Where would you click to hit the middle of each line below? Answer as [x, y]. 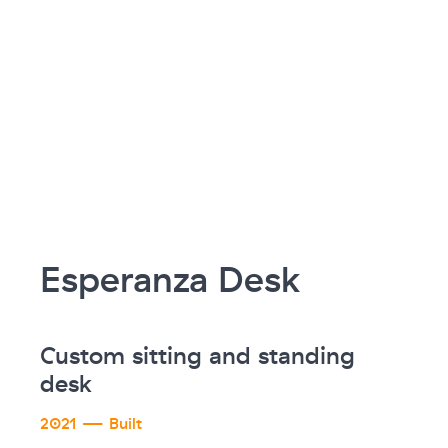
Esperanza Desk [170, 280]
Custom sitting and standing [197, 355]
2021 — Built [91, 423]
